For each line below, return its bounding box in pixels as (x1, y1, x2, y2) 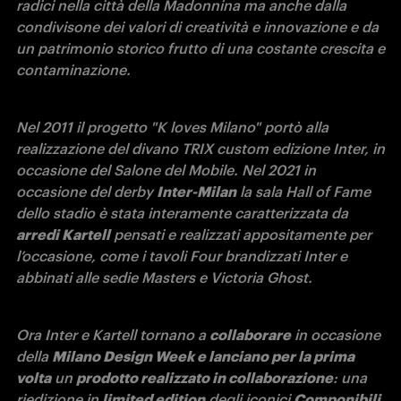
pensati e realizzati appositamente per (110, 226, 371, 244)
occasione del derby (16, 183, 157, 201)
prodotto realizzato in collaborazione (76, 369, 333, 388)
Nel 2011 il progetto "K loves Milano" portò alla (16, 118, 328, 137)
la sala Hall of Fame (236, 183, 371, 201)
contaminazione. (16, 61, 131, 80)
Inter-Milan (157, 183, 236, 201)
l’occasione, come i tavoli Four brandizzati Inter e (16, 247, 347, 266)
